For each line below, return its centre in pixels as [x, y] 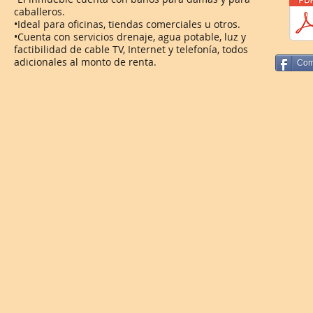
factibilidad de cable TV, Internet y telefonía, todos [131, 49]
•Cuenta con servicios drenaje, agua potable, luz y [130, 37]
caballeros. [39, 12]
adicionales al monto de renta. [85, 62]
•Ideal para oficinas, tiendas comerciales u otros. [127, 24]
